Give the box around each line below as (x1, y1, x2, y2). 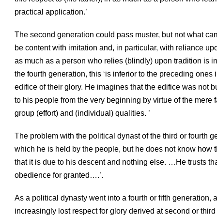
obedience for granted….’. (15, 171, 103, 179)
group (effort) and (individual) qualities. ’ (15, 109, 150, 117)
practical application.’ (15, 8, 87, 16)
